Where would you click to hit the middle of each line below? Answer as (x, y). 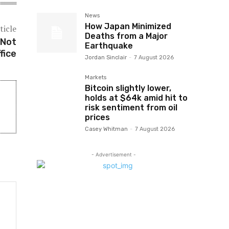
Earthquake (109, 46)
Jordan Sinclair (106, 58)
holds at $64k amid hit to (136, 98)
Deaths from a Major (126, 36)
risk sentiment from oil (131, 108)
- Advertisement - (113, 154)
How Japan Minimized (128, 26)
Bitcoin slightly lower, (128, 88)
